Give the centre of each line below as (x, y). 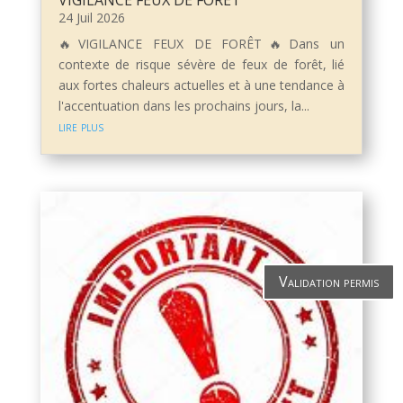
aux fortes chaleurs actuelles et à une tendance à (201, 85)
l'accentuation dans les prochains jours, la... (184, 106)
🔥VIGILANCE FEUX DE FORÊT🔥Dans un (201, 44)
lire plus (81, 127)
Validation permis (329, 282)
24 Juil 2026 (91, 18)
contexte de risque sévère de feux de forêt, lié (201, 65)
